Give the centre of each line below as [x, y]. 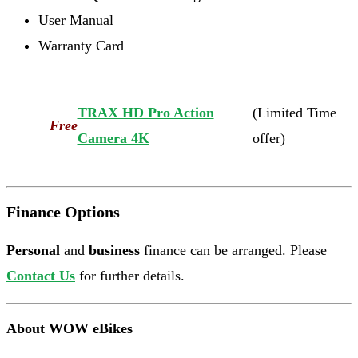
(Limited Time [294, 112]
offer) [268, 138]
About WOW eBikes [70, 329]
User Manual [76, 20]
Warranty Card [81, 45]
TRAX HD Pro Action [145, 112]
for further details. [130, 276]
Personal [33, 251]
